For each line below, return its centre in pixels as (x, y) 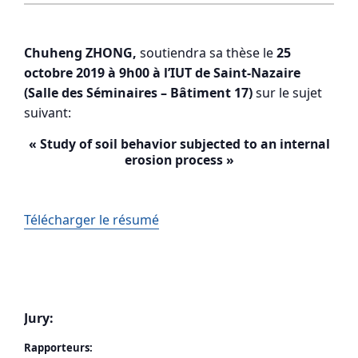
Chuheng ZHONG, (80, 52)
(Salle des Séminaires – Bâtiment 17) (138, 92)
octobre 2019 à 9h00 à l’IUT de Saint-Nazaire (162, 72)
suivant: (48, 112)
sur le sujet (287, 92)
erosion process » (179, 159)
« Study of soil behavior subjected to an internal (179, 143)
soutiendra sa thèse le (205, 52)
